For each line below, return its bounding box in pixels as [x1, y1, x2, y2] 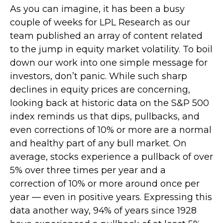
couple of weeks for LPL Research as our [10, 17, 190, 28]
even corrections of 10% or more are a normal [10, 124, 212, 136]
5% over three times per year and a [10, 165, 166, 176]
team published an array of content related [10, 30, 203, 42]
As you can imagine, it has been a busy [10, 3, 185, 15]
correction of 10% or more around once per [10, 178, 200, 190]
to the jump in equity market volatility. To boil [10, 44, 213, 55]
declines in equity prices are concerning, [10, 84, 190, 96]
